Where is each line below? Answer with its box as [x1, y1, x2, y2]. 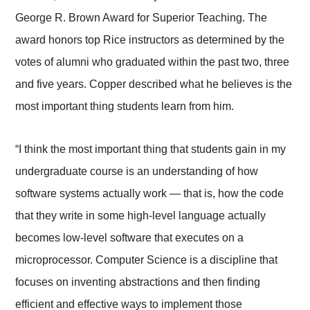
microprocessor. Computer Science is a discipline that [15, 254, 278, 266]
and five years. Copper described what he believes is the [15, 78, 293, 91]
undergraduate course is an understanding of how [15, 165, 259, 178]
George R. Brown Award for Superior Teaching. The [15, 12, 268, 24]
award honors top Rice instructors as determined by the [15, 34, 285, 46]
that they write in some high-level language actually [15, 210, 266, 222]
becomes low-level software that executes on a [15, 232, 244, 244]
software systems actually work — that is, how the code [15, 188, 284, 200]
